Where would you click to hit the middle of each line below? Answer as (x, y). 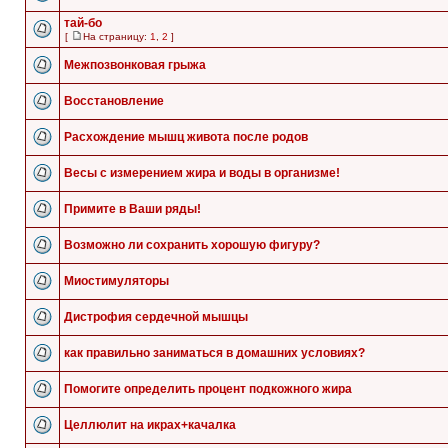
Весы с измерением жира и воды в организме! (202, 173)
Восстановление (114, 101)
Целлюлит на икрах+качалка (150, 425)
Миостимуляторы (116, 281)
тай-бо (83, 23)
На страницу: (116, 36)
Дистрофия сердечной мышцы (156, 317)
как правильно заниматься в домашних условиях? (214, 353)
